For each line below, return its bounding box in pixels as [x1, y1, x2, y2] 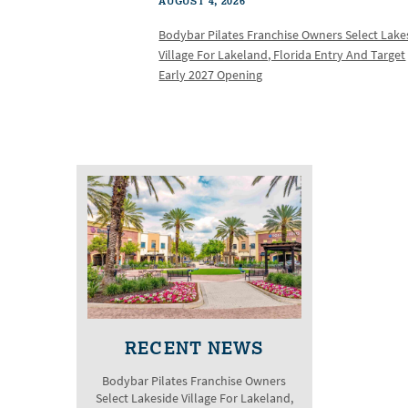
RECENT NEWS [125, 335, 264, 359]
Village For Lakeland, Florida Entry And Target [158, 46, 406, 65]
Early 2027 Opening [158, 66, 263, 85]
